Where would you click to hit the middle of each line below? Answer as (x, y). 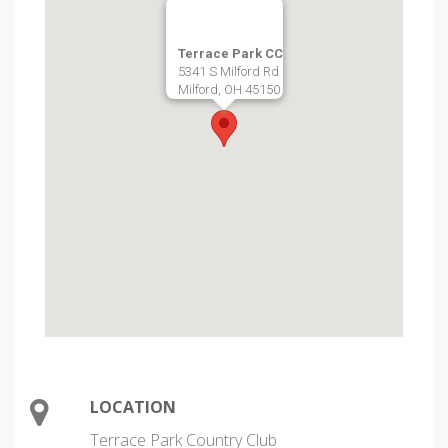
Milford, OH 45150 (228, 89)
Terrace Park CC (230, 53)
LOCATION (133, 407)
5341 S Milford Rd (228, 71)
